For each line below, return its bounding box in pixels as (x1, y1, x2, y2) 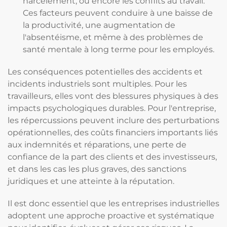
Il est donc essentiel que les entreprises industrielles (8, 199, 219, 208)
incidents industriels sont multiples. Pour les (8, 79, 187, 89)
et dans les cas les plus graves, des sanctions (8, 164, 186, 174)
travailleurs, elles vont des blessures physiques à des (8, 91, 218, 101)
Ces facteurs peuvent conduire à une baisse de (23, 8, 213, 18)
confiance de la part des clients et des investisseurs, (8, 152, 217, 162)
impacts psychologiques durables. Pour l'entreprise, (8, 103, 216, 113)
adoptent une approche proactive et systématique (8, 211, 214, 220)
